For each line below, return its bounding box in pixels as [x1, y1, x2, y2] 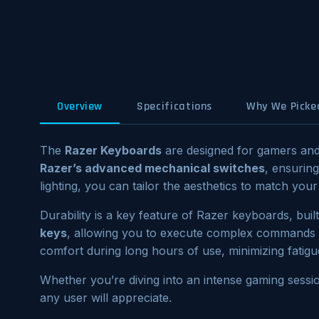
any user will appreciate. [40, 291, 172, 305]
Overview [57, 99, 103, 114]
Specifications [137, 99, 213, 114]
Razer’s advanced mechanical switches [40, 161, 265, 175]
